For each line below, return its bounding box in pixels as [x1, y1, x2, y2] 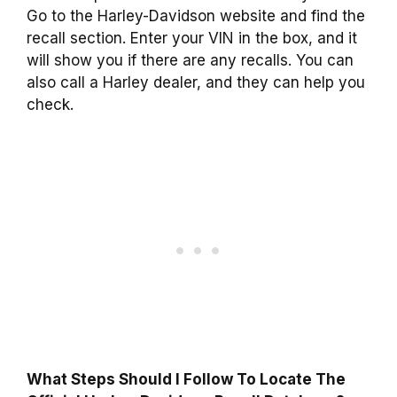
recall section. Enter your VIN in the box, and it [27, 28, 357, 47]
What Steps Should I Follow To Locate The [27, 370, 346, 389]
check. [27, 95, 74, 113]
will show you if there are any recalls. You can [27, 51, 354, 69]
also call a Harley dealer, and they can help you [27, 73, 365, 91]
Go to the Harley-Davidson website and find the [27, 6, 365, 25]
